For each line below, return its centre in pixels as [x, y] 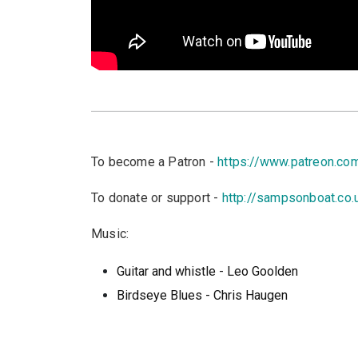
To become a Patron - [155, 162]
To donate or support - [157, 198]
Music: [110, 234]
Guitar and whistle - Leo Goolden [207, 271]
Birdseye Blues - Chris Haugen [202, 295]
